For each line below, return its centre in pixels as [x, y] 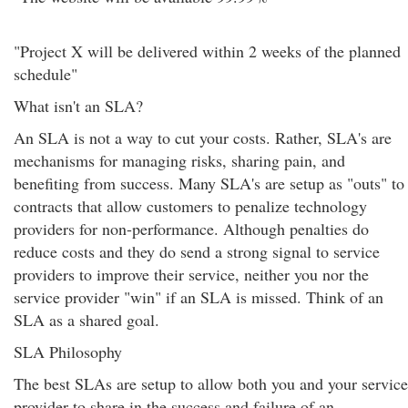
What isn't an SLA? [78, 106]
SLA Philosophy [68, 352]
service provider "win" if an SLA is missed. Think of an [199, 297]
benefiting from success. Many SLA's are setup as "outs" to [209, 183]
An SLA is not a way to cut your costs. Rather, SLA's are [203, 138]
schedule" [46, 74]
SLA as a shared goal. [87, 320]
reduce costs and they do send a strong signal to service [197, 251]
